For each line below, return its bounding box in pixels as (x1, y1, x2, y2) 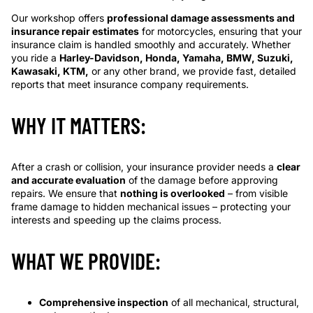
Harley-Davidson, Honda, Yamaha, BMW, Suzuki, (59, 52, 293, 64)
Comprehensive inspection (39, 296, 168, 308)
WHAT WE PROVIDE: (11, 247, 161, 274)
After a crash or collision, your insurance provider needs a (11, 161, 277, 173)
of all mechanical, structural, (168, 296, 299, 308)
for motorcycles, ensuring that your (139, 25, 302, 37)
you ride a (11, 52, 59, 64)
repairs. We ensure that (11, 187, 120, 199)
